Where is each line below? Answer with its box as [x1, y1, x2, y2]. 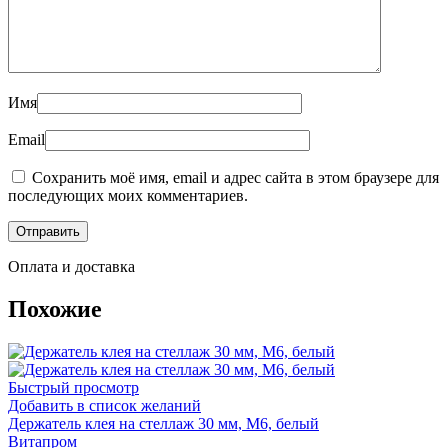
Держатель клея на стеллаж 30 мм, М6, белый [8, 414, 319, 432]
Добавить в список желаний [8, 396, 201, 414]
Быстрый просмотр [8, 378, 139, 396]
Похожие [8, 295, 102, 322]
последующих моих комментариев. [8, 186, 248, 204]
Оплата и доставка [8, 257, 135, 275]
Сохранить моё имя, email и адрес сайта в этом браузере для [32, 168, 439, 186]
